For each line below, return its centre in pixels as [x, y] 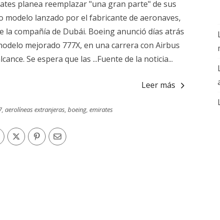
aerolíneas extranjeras [35, 109]
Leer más [159, 85]
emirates [101, 109]
